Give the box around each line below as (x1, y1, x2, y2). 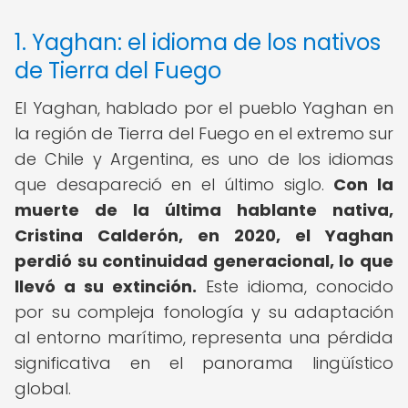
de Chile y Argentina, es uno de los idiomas (15, 148, 393, 170)
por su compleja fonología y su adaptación (15, 301, 393, 323)
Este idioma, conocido (197, 275, 393, 298)
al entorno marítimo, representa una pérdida (15, 326, 393, 349)
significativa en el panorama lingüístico (15, 352, 393, 374)
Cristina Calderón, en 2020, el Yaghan (15, 224, 393, 247)
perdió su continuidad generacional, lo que (15, 250, 393, 272)
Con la (333, 173, 394, 196)
